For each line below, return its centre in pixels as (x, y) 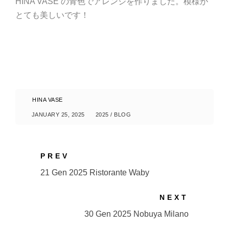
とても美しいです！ (52, 15)
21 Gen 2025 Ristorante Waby (95, 173)
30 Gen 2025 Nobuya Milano (136, 214)
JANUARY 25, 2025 (58, 114)
